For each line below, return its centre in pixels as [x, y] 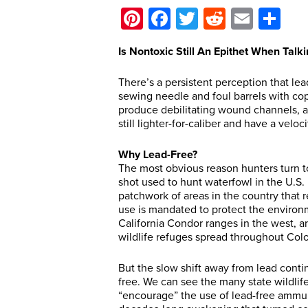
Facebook [218, 19]
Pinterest [186, 19]
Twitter [230, 19]
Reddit [256, 19]
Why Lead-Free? [158, 155]
